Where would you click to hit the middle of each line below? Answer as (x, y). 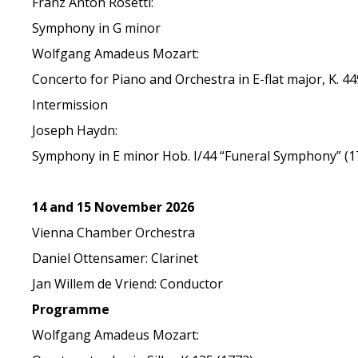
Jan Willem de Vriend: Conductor (128, 284)
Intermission (70, 105)
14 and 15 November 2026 (113, 207)
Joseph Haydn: (75, 130)
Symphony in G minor (97, 28)
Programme (71, 309)
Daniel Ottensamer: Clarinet (115, 258)
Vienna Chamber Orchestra (114, 233)
